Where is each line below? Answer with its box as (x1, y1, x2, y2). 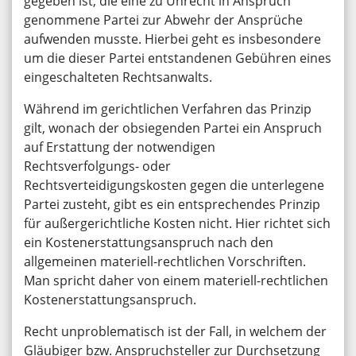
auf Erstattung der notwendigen (24, 137, 215, 156)
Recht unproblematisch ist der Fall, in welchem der (24, 322, 327, 340)
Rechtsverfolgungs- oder (24, 157, 171, 175)
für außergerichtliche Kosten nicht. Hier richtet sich (24, 214, 331, 232)
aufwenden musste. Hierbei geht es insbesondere (24, 29, 321, 48)
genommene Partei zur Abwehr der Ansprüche (24, 10, 303, 29)
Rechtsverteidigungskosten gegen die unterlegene (24, 176, 324, 194)
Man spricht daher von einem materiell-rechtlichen (24, 271, 328, 289)
